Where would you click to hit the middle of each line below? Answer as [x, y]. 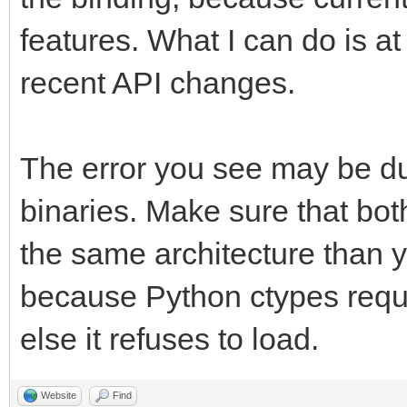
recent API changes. [158, 82]
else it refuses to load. [169, 338]
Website [59, 395]
